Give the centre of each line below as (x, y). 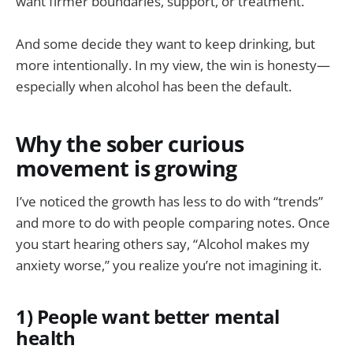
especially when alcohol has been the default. (154, 87)
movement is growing (126, 168)
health (46, 338)
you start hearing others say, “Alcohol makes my (163, 244)
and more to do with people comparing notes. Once (173, 223)
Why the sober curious (130, 143)
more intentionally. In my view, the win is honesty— (173, 65)
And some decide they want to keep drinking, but (165, 44)
